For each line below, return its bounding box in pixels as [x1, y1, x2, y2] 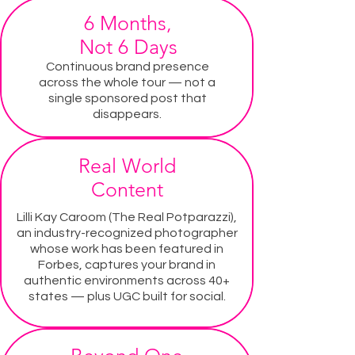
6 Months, [84, 10, 172, 35]
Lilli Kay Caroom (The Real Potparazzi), [17, 210, 237, 223]
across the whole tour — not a [39, 75, 216, 89]
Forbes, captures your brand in [38, 258, 216, 271]
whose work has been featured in [30, 242, 223, 255]
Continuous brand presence [45, 59, 209, 73]
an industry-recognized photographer [16, 226, 238, 239]
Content [90, 177, 163, 201]
